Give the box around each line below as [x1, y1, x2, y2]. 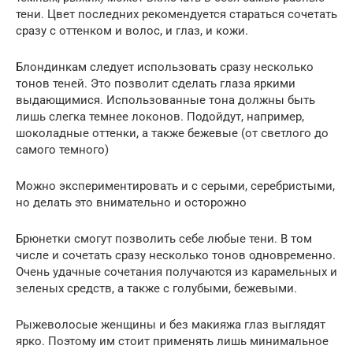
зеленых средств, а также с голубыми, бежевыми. [16, 281, 297, 296]
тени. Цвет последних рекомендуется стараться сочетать [16, 7, 337, 22]
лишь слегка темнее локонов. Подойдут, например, [16, 110, 304, 124]
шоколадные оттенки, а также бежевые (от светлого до [16, 126, 329, 141]
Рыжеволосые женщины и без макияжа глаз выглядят [16, 318, 325, 333]
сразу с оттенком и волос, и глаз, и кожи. [16, 24, 248, 39]
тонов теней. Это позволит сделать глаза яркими [16, 76, 295, 91]
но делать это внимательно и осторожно [16, 195, 247, 210]
